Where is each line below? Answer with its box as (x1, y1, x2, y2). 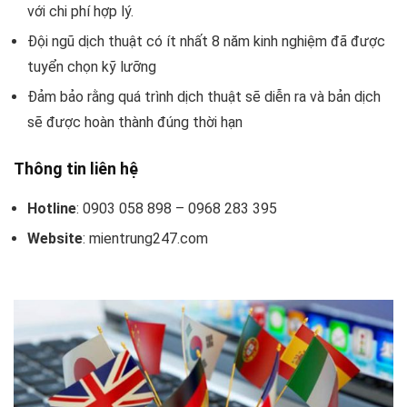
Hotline (27, 200, 76, 218)
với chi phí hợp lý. (27, 3, 134, 21)
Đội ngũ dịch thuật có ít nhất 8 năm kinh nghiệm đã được (27, 33, 385, 51)
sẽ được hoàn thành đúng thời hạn (27, 114, 243, 132)
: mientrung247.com (83, 230, 208, 248)
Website (27, 230, 83, 248)
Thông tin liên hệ (14, 159, 138, 179)
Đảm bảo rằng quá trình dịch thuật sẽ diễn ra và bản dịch (27, 88, 381, 106)
